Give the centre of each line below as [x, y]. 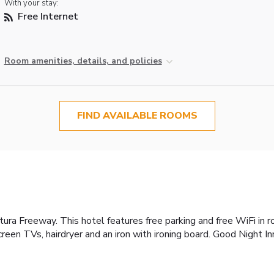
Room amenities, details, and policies [83, 61]
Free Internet [46, 17]
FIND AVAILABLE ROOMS [137, 116]
